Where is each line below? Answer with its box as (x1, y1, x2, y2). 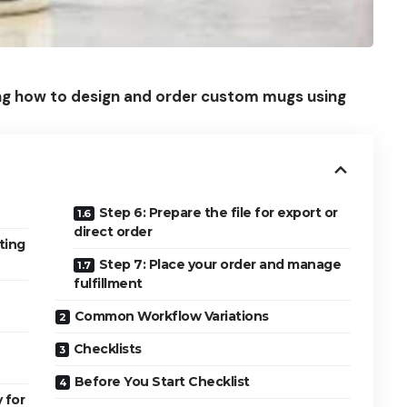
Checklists (73, 340, 142, 357)
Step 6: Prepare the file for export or (98, 203, 338, 221)
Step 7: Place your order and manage (98, 255, 342, 273)
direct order (74, 223, 153, 240)
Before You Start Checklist (74, 372, 250, 390)
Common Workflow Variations (74, 307, 269, 324)
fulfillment (74, 274, 143, 292)
